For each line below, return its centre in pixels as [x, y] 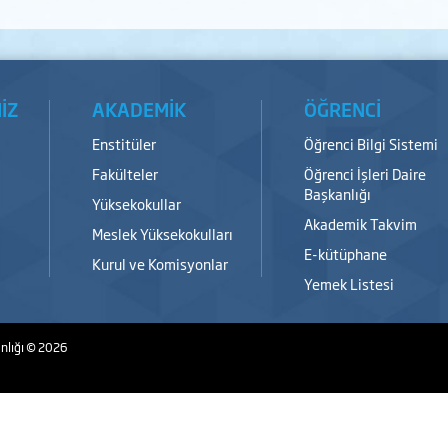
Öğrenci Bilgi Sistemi [371, 143]
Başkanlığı [338, 193]
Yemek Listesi [349, 283]
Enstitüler [124, 143]
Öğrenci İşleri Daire [365, 173]
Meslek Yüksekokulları [163, 233]
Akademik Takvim [361, 223]
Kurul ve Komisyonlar [160, 263]
